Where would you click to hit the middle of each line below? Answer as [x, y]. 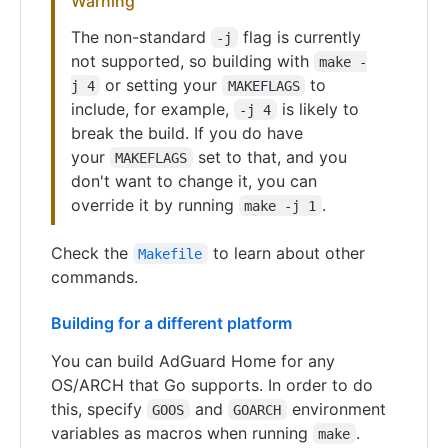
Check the [92, 252]
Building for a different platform [171, 322]
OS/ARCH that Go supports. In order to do [212, 384]
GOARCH [257, 409]
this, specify [99, 408]
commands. [94, 276]
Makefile [170, 253]
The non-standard [141, 36]
